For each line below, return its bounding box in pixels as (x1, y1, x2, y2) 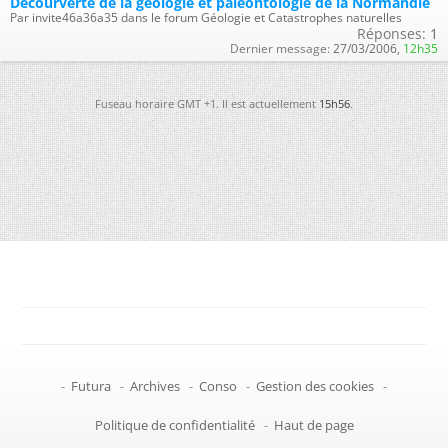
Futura (71, 376, 111, 395)
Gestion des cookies (256, 376, 374, 395)
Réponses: (357, 23, 426, 43)
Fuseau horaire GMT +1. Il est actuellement (95, 95, 319, 111)
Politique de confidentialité (94, 415, 255, 434)
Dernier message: (230, 39, 330, 57)
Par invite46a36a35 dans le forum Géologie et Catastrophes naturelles (10, 8, 402, 26)
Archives (130, 376, 180, 395)
